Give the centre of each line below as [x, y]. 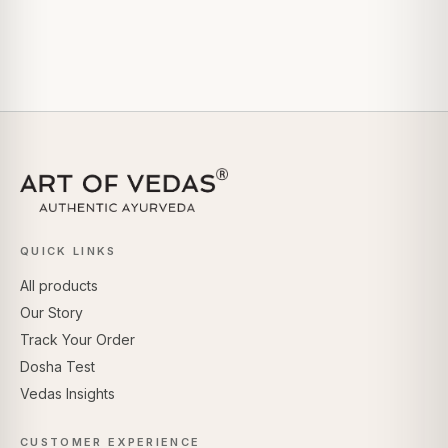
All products [59, 285]
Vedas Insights [67, 393]
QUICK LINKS [68, 251]
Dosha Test [57, 366]
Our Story [51, 312]
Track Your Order [77, 339]
